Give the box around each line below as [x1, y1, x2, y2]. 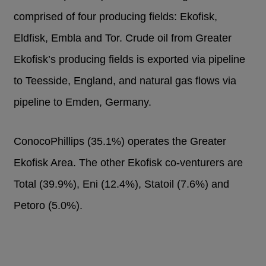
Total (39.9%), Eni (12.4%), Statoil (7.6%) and [14, 178, 230, 191]
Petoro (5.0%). [14, 199, 83, 212]
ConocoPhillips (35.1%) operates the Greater [14, 135, 227, 148]
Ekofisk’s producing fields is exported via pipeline [14, 53, 246, 66]
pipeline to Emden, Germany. [14, 96, 152, 109]
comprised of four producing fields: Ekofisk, [14, 11, 218, 23]
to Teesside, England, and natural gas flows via [14, 75, 237, 87]
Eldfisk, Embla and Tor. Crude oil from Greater [14, 32, 232, 45]
